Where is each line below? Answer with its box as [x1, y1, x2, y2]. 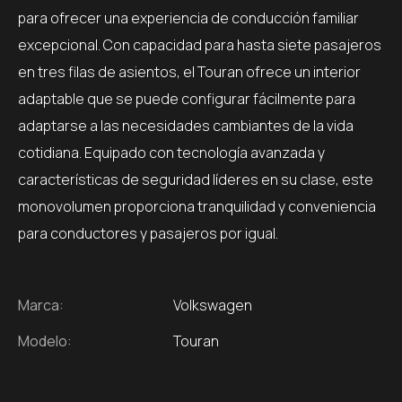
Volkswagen [173, 295, 252, 316]
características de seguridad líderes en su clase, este [18, 170, 373, 190]
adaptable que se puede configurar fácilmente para [18, 89, 355, 109]
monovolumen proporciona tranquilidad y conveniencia [18, 197, 376, 217]
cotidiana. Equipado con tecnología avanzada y [18, 143, 325, 163]
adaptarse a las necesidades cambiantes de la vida [18, 116, 354, 136]
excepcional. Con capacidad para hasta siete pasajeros [18, 35, 381, 56]
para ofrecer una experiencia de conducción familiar [18, 8, 359, 29]
